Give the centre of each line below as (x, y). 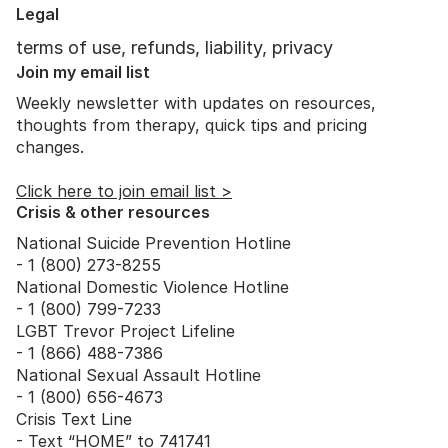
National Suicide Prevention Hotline (153, 242)
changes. (50, 146)
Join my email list (83, 71)
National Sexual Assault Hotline (138, 374)
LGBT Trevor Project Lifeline (125, 330)
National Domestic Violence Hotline (152, 286)
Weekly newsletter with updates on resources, (196, 102)
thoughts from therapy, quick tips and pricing (191, 124)
